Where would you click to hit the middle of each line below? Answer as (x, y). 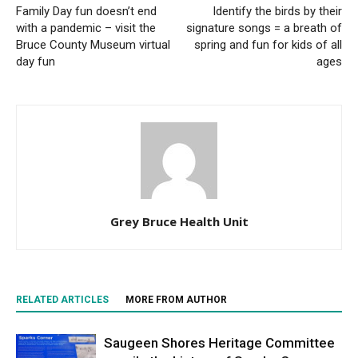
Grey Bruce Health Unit (179, 221)
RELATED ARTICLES (62, 300)
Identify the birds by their (277, 11)
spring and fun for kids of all (268, 45)
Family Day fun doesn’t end (86, 11)
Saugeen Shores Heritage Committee (219, 343)
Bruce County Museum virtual (93, 45)
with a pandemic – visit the (86, 28)
